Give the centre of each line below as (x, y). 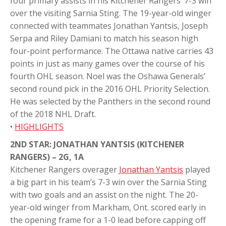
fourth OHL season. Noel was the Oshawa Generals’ (108, 76)
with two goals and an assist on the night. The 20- (104, 194)
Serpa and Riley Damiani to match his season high (104, 38)
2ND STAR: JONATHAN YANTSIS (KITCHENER (97, 144)
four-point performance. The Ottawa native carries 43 (112, 51)
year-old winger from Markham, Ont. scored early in (108, 207)
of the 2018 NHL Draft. (53, 114)
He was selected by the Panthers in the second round (110, 101)
